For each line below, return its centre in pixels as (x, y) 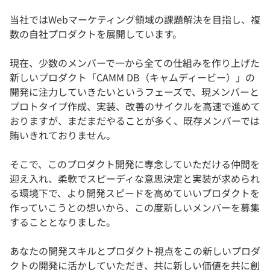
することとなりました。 (63, 222)
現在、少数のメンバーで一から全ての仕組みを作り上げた (135, 63)
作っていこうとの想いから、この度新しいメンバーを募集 (135, 208)
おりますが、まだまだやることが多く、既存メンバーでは (135, 121)
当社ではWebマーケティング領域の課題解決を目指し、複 (135, 20)
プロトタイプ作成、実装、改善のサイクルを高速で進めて (135, 106)
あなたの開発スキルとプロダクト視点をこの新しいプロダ (135, 251)
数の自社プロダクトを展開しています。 (96, 34)
